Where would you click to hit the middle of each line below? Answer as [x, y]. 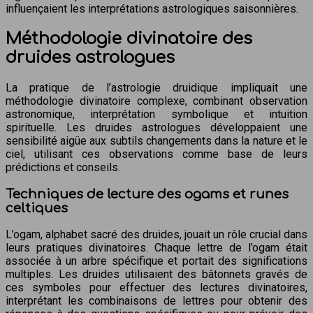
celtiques [37, 208]
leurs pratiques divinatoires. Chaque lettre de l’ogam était [156, 248]
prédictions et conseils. [63, 167]
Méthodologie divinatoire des [129, 39]
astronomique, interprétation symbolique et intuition [156, 114]
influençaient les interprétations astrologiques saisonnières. [152, 9]
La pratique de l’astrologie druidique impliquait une [156, 88]
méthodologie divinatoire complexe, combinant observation [156, 101]
